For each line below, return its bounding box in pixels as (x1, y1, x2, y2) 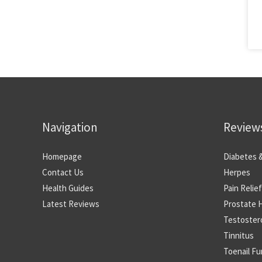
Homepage (42, 150, 82, 162)
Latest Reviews (42, 198, 99, 209)
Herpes (223, 166, 250, 178)
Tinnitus (223, 229, 254, 241)
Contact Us (42, 166, 84, 178)
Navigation (42, 119, 98, 135)
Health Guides (42, 182, 94, 194)
